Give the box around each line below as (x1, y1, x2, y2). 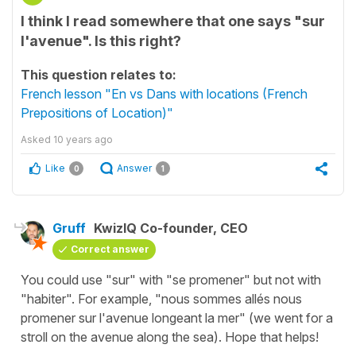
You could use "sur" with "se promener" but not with (21, 272, 321, 288)
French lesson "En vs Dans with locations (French (21, 86, 308, 102)
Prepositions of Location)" (21, 105, 173, 121)
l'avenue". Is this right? (21, 33, 181, 49)
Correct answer (71, 243, 149, 255)
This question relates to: (21, 67, 176, 83)
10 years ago (53, 133, 113, 145)
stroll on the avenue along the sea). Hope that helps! (21, 329, 319, 345)
